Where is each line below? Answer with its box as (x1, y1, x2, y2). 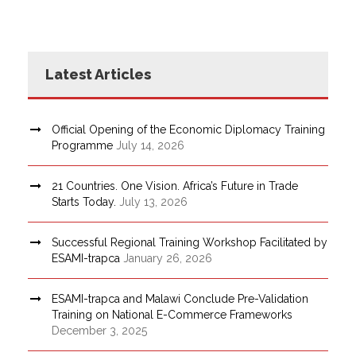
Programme (52, 138, 113, 152)
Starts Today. (52, 195, 116, 208)
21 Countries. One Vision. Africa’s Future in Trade (52, 179, 298, 192)
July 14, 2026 (116, 138, 184, 152)
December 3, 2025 (52, 323, 147, 337)
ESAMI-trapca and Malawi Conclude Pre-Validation (52, 292, 308, 305)
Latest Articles (45, 65, 151, 83)
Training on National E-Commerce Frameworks (52, 308, 292, 321)
